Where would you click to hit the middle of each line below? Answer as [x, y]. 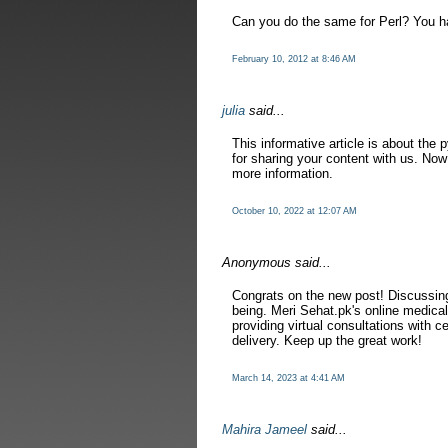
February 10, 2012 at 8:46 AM [294, 59]
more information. [282, 173]
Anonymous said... [276, 262]
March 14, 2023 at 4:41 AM [288, 378]
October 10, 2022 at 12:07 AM [294, 211]
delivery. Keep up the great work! [327, 340]
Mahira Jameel [264, 429]
